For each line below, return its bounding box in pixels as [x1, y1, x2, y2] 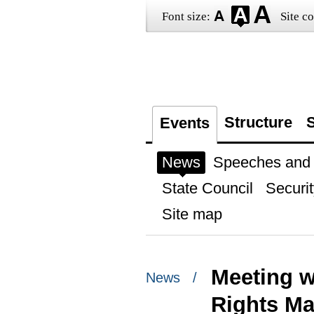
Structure [224, 114, 292, 131]
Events [159, 114, 210, 132]
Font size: [161, 10, 210, 23]
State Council [161, 179, 253, 197]
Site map [161, 205, 222, 223]
